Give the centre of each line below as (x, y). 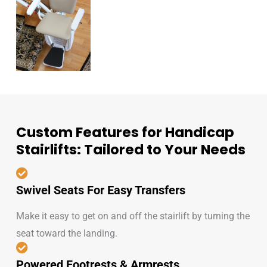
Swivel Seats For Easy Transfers (100, 190)
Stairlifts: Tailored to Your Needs (131, 149)
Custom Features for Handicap (125, 132)
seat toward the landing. (66, 233)
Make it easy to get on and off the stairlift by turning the (133, 216)
